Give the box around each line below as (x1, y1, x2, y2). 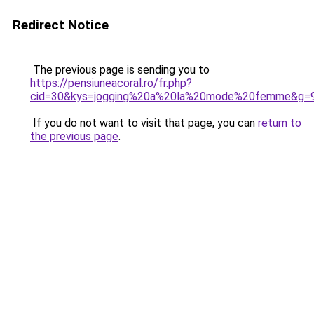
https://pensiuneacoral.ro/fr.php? (30, 76, 192, 90)
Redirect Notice (13, 17, 109, 33)
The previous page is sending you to (30, 63, 210, 76)
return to (258, 116, 301, 130)
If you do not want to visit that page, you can (30, 116, 258, 130)
